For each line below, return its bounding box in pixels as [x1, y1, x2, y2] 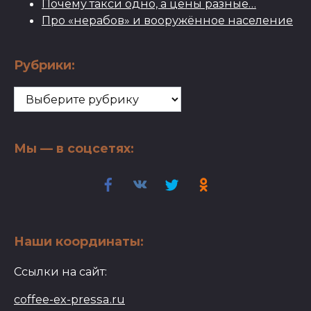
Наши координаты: [14, 234, 144, 249]
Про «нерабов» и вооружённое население [42, 13, 293, 28]
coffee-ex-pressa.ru [14, 292, 125, 307]
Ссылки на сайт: [14, 264, 107, 279]
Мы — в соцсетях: [14, 141, 134, 156]
